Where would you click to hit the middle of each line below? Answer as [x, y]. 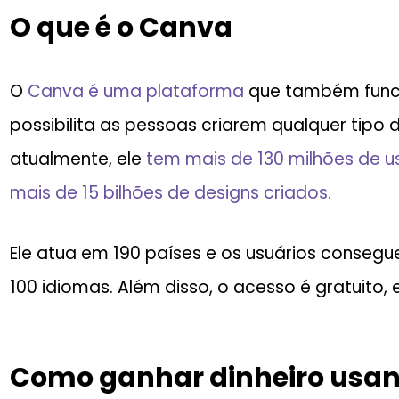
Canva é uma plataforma [136, 91]
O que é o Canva [121, 28]
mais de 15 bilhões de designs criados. [171, 193]
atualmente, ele [78, 159]
